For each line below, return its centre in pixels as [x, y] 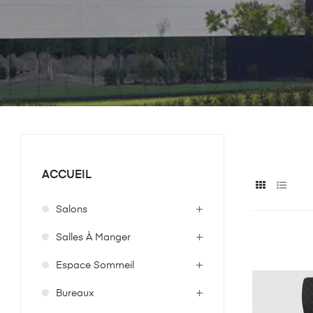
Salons [72, 210]
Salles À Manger [93, 238]
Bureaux [75, 293]
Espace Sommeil [95, 265]
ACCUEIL [67, 175]
